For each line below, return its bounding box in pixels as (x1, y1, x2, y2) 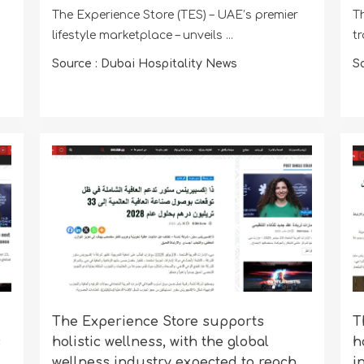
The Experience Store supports (51, 314, 264, 329)
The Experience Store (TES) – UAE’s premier (51, 9, 298, 22)
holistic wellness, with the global (51, 334, 269, 349)
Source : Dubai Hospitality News (51, 58, 237, 71)
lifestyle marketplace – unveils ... (51, 29, 233, 42)
